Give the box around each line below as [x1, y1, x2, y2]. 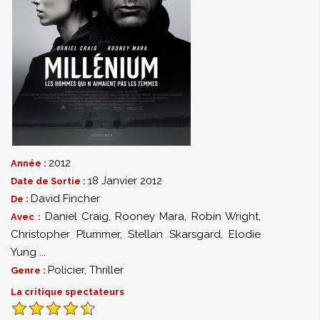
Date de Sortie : [11, 176, 88, 186]
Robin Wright [191, 210, 259, 223]
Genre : [11, 265, 48, 276]
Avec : [11, 211, 45, 222]
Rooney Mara [115, 210, 185, 223]
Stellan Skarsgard [128, 228, 221, 241]
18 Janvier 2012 [88, 174, 162, 187]
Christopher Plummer [11, 228, 120, 241]
